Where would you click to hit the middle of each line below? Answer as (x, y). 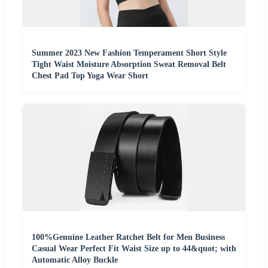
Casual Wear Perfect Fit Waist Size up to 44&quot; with (134, 248)
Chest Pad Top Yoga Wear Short (90, 75)
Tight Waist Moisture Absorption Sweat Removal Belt (129, 64)
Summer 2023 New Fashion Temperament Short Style (129, 53)
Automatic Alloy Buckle (75, 260)
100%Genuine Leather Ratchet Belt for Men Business (128, 237)
